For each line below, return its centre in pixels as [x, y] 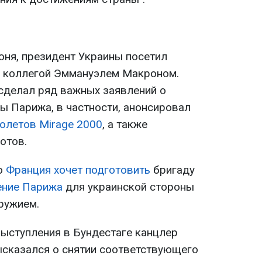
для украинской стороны [128, 187]
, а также [125, 125]
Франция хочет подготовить [78, 170]
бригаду [173, 170]
